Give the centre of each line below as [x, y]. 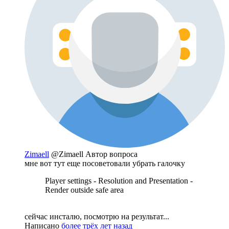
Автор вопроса [111, 154]
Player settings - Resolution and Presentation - [119, 180]
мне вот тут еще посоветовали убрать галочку [105, 163]
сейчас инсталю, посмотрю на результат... [97, 216]
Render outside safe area [84, 190]
